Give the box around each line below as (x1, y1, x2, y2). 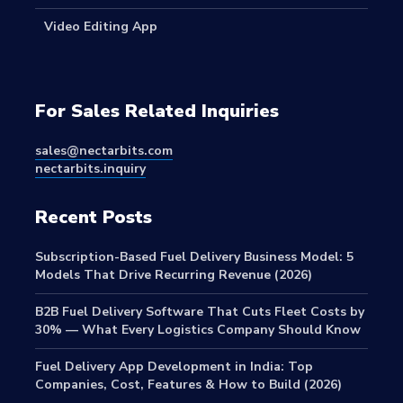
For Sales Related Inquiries (35, 99, 279, 124)
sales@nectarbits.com (35, 142, 173, 160)
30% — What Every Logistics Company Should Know (35, 321, 361, 339)
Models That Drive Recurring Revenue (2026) (35, 266, 316, 284)
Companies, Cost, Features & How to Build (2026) (35, 376, 345, 394)
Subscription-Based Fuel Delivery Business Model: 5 (35, 248, 354, 266)
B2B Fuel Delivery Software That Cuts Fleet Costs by (35, 303, 364, 321)
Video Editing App (44, 18, 157, 36)
